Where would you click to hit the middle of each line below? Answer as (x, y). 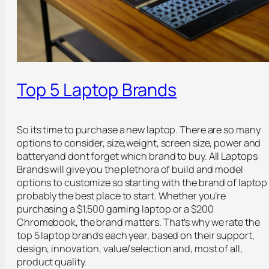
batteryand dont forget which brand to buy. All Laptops (137, 156)
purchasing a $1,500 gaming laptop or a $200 (115, 209)
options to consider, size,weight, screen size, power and (139, 143)
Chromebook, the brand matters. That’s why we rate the (138, 222)
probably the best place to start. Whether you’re (122, 195)
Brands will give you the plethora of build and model (130, 169)
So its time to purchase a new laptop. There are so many (139, 129)
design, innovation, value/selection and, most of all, (130, 248)
